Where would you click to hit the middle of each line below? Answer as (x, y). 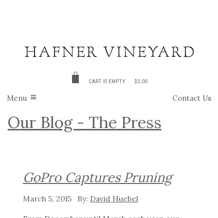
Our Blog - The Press (84, 122)
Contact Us (192, 98)
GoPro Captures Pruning (97, 177)
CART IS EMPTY (107, 82)
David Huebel (114, 198)
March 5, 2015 (48, 198)
